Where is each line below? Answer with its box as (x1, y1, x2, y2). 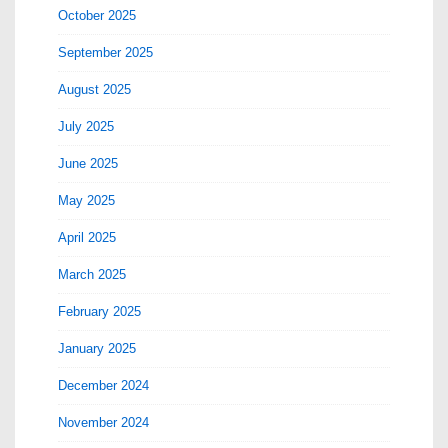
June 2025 (58, 155, 118, 171)
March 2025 (58, 266, 126, 282)
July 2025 (58, 118, 114, 134)
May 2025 (58, 192, 115, 208)
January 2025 (58, 340, 136, 356)
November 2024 (58, 414, 149, 430)
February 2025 (58, 303, 141, 319)
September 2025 (58, 44, 153, 60)
